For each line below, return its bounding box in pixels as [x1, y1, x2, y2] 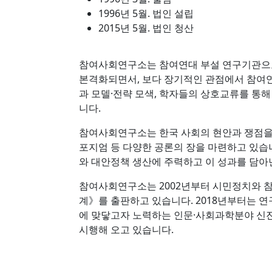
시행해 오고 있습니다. [79, 223, 174, 236]
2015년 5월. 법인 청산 [98, 21, 194, 35]
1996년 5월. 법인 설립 [98, 7, 194, 20]
